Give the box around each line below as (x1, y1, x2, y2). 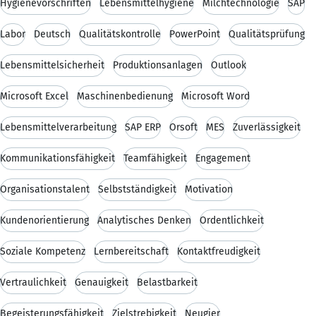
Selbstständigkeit (98, 183, 176, 195)
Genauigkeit (75, 276, 128, 288)
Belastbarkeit (137, 276, 197, 288)
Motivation (185, 183, 233, 195)
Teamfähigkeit (123, 152, 187, 164)
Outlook (211, 59, 246, 71)
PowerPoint (169, 28, 220, 40)
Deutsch (34, 28, 71, 40)
